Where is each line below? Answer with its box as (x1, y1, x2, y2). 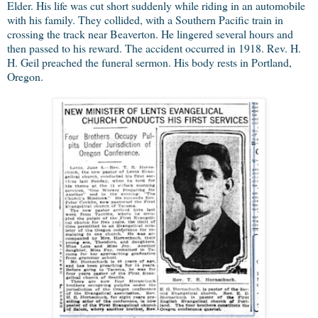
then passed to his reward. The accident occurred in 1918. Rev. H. (7, 40, 301, 55)
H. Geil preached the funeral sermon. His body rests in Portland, (7, 54, 292, 70)
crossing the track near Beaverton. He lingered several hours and (7, 26, 293, 41)
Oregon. (7, 68, 43, 84)
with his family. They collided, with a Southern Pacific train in (7, 11, 283, 27)
